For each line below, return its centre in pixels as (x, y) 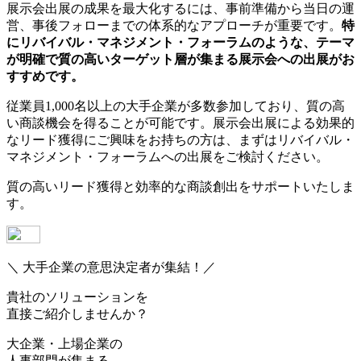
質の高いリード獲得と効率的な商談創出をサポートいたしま (180, 186)
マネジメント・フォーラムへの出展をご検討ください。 (168, 156)
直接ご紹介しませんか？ (77, 313)
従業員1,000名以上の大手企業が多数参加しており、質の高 (176, 106)
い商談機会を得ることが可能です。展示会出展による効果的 (180, 122)
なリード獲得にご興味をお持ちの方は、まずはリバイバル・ (180, 139)
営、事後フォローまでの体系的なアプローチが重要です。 (174, 25)
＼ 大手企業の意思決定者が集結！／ (111, 267)
